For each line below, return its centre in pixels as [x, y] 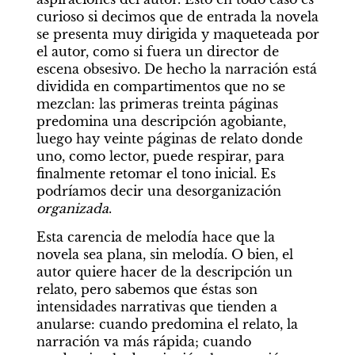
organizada [72, 208]
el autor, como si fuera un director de [157, 51]
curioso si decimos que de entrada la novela [177, 16]
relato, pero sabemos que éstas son [147, 289]
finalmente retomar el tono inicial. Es [156, 173]
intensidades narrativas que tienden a [157, 306]
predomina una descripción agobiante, [161, 121]
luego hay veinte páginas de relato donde [169, 138]
